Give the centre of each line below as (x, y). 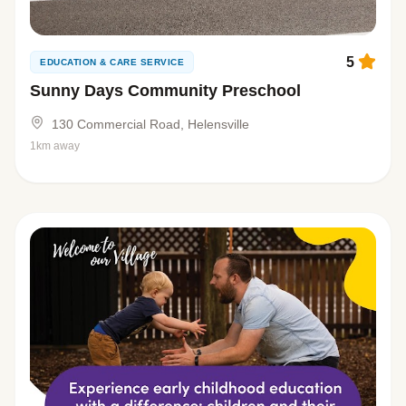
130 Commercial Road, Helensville (150, 124)
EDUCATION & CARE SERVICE (112, 62)
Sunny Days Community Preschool (165, 90)
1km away (55, 145)
